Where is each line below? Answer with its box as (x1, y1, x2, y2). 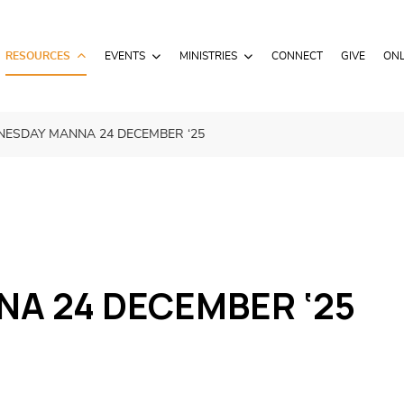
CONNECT (271, 50, 323, 61)
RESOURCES (5, 50, 70, 61)
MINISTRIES (179, 50, 237, 61)
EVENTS (104, 50, 145, 61)
